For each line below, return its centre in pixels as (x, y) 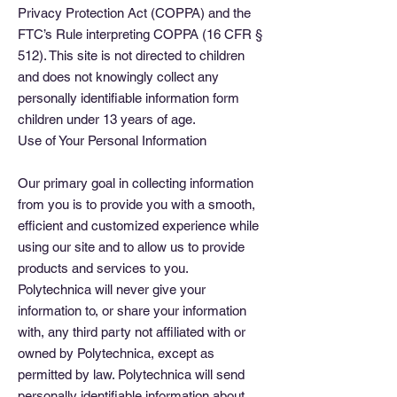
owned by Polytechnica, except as (116, 353)
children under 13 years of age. (107, 119)
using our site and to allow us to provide (131, 247)
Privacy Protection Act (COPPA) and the (134, 13)
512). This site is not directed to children (131, 55)
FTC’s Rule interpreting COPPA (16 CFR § (140, 34)
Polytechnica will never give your (112, 289)
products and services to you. (105, 268)
